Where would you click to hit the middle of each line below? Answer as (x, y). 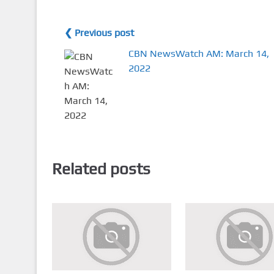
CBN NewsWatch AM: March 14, (198, 54)
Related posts (101, 168)
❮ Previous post (99, 33)
